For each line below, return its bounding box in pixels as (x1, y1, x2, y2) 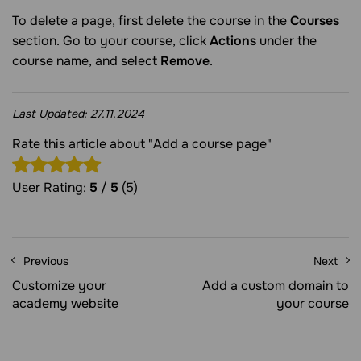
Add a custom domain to (202, 276, 349, 294)
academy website (12, 294, 118, 312)
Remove (160, 52, 210, 69)
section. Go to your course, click (12, 31, 210, 49)
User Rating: (12, 178, 89, 196)
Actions (210, 31, 259, 49)
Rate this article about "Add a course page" (12, 135, 272, 152)
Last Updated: (12, 106, 90, 121)
